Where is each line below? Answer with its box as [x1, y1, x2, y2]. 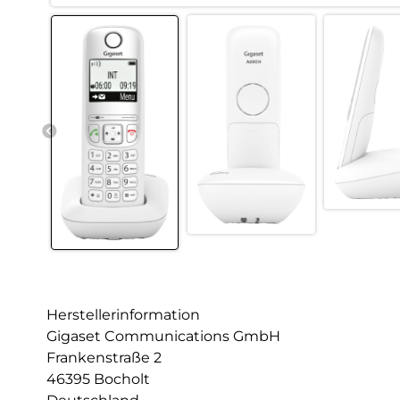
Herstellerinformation [46, 305, 200, 323]
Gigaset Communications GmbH [46, 327, 280, 345]
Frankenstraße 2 [46, 348, 162, 366]
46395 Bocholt [46, 370, 150, 387]
